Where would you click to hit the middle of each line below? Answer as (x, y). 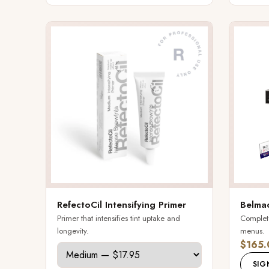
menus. (252, 231)
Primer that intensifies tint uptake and (119, 218)
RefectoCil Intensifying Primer (122, 204)
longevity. (73, 231)
